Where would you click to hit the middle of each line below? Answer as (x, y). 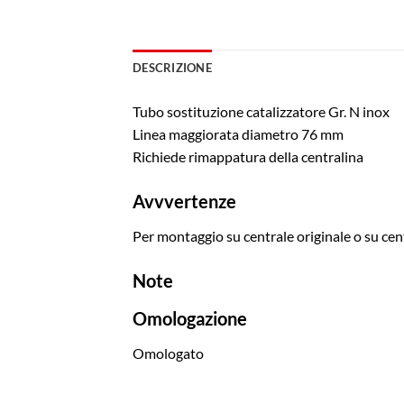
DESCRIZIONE (172, 68)
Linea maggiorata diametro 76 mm (238, 134)
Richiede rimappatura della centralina (249, 157)
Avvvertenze (184, 202)
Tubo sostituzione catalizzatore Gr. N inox (265, 112)
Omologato (168, 353)
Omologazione (190, 319)
